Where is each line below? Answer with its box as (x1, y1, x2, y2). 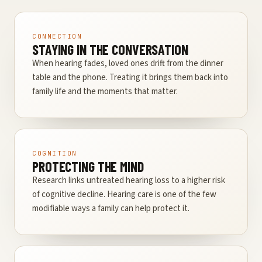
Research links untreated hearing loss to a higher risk (32, 174, 225, 187)
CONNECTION (32, 32, 82, 41)
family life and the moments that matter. (32, 85, 178, 98)
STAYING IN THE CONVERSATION (32, 41, 188, 58)
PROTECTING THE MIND (32, 158, 144, 175)
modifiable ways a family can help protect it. (32, 202, 189, 215)
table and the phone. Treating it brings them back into (32, 71, 228, 84)
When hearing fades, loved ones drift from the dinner (32, 57, 223, 70)
